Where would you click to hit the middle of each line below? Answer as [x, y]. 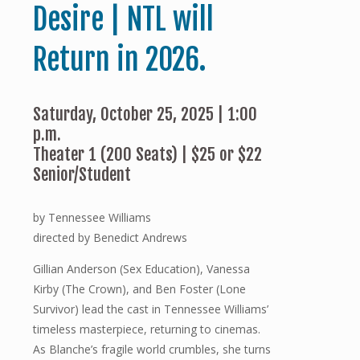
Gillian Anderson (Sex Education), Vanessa [141, 268]
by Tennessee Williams [92, 217]
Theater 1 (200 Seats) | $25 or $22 [147, 154]
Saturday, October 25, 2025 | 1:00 [145, 114]
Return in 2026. [120, 59]
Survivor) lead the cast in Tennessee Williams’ [151, 309]
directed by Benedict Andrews [110, 237]
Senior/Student [82, 174]
